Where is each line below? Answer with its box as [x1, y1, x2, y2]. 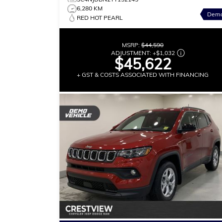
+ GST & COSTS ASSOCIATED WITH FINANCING [77, 70, 209, 78]
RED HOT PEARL [77, 13, 123, 21]
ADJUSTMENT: [111, 49, 153, 56]
